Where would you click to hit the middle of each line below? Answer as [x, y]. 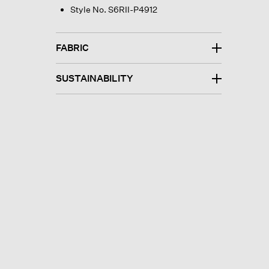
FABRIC [72, 47]
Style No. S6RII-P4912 [113, 9]
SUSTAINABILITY [94, 78]
